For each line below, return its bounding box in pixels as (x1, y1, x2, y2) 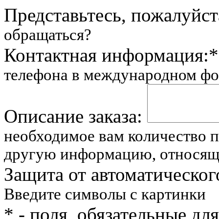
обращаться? (4, 26, 91, 44)
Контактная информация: (4, 44, 209, 66)
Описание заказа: (4, 106, 142, 127)
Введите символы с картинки (4, 185, 206, 203)
